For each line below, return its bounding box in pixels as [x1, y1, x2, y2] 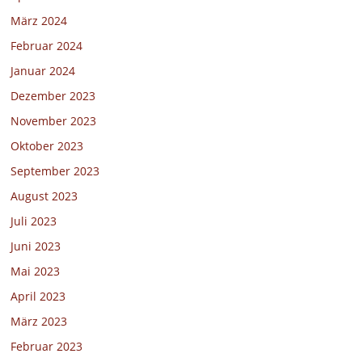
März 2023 [11, 313, 68, 329]
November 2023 [11, 112, 97, 128]
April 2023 [11, 288, 66, 304]
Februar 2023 [11, 338, 83, 354]
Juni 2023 [11, 238, 61, 254]
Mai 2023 [11, 263, 61, 279]
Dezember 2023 [11, 87, 96, 103]
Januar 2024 [11, 62, 76, 78]
